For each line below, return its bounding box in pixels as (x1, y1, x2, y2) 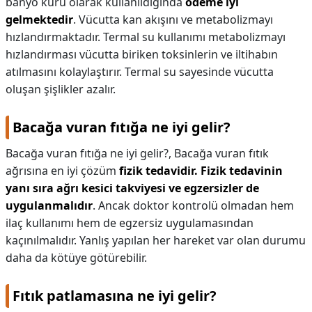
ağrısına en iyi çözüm (6, 163, 119, 178)
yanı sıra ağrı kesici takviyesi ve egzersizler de (6, 180, 259, 196)
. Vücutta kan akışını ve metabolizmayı (73, 12, 273, 27)
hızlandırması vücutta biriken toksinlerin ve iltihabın (6, 47, 278, 62)
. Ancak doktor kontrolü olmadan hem (93, 198, 294, 213)
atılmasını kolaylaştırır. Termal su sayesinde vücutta (6, 64, 274, 79)
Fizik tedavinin (201, 163, 283, 178)
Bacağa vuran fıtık (174, 146, 269, 161)
